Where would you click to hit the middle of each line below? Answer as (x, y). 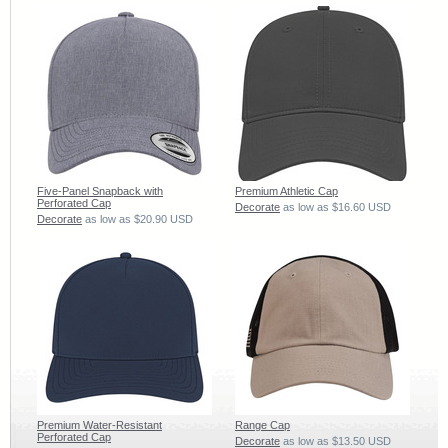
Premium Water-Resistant (99, 424)
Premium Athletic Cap (286, 190)
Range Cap (262, 424)
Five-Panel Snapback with (100, 190)
